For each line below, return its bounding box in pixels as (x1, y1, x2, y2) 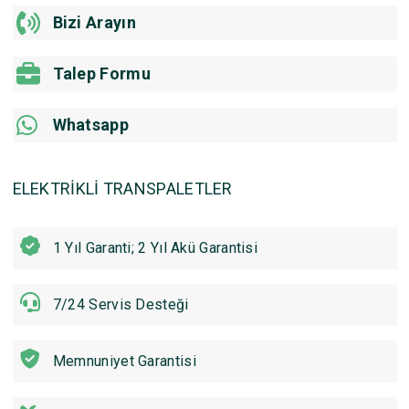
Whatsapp (52, 115, 129, 134)
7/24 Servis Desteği (52, 296, 189, 313)
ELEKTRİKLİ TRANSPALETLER (12, 179, 233, 198)
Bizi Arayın (52, 13, 136, 32)
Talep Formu (52, 64, 151, 83)
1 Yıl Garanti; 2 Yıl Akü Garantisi (52, 239, 258, 257)
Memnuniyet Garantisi (52, 352, 196, 370)
